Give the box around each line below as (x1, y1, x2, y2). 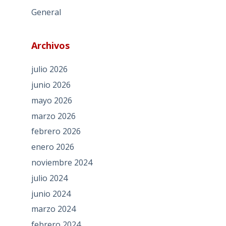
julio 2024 (31, 172, 68, 184)
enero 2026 (31, 141, 74, 153)
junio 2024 (31, 188, 71, 199)
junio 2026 (31, 79, 71, 90)
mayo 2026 (31, 94, 72, 106)
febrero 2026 (31, 126, 81, 137)
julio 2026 (31, 64, 68, 75)
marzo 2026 (31, 110, 76, 122)
